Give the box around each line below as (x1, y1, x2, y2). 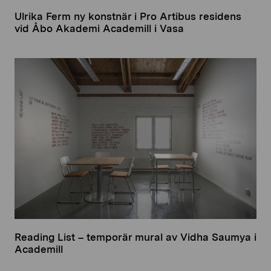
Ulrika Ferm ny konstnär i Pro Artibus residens (15, 10, 241, 23)
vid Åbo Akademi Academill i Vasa (15, 22, 184, 35)
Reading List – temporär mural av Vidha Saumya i (15, 231, 256, 244)
